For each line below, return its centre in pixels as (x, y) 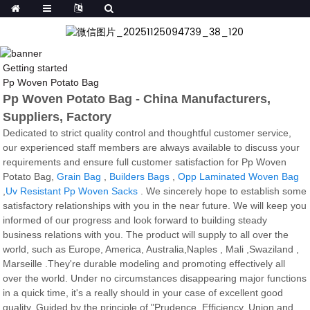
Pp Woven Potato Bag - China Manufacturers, (137, 99)
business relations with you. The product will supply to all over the (146, 235)
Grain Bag (79, 177)
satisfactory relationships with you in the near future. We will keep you (155, 206)
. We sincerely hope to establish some (222, 191)
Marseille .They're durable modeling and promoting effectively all (144, 264)
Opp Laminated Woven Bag (239, 177)
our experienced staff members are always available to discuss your (152, 148)
